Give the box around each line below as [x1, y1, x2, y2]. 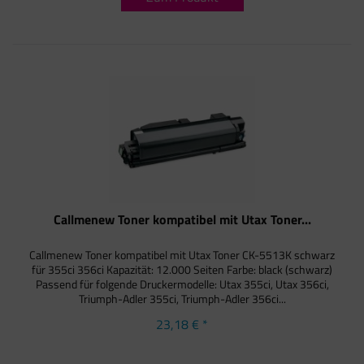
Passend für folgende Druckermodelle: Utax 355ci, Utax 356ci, [35, 275, 329, 292]
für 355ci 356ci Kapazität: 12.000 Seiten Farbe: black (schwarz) [32, 260, 333, 278]
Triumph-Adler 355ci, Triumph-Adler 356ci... [78, 289, 286, 307]
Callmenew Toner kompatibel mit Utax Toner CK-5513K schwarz [29, 245, 336, 263]
